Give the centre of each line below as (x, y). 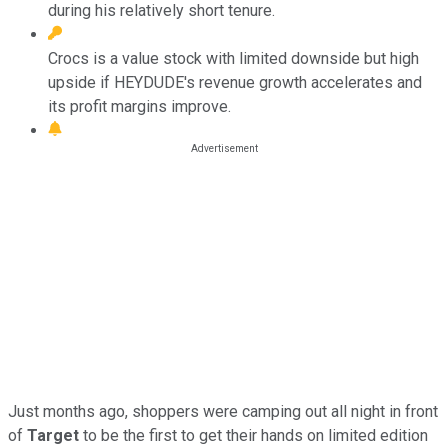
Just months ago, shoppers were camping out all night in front (223, 411)
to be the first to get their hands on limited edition (253, 435)
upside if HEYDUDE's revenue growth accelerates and (235, 82)
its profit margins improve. (139, 106)
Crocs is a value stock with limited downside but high (233, 58)
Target (53, 435)
